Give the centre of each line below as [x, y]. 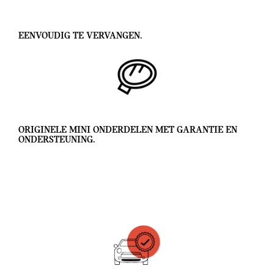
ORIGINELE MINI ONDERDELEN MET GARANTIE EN [128, 130]
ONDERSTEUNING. [57, 140]
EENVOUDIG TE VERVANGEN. [80, 36]
